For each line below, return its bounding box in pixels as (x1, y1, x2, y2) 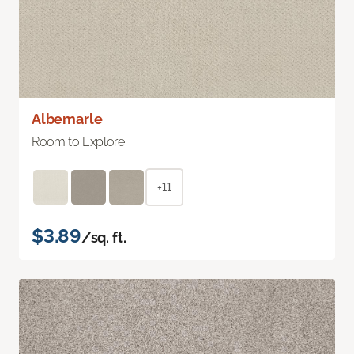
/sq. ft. (81, 228, 126, 246)
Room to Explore (32, 134, 125, 149)
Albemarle (32, 110, 103, 127)
